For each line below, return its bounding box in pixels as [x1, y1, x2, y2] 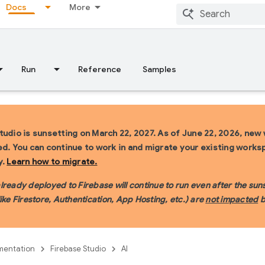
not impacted [205, 194, 258, 205]
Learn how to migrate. [7, 156, 98, 167]
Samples [143, 64, 176, 75]
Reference [78, 64, 121, 75]
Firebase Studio [50, 244, 106, 254]
